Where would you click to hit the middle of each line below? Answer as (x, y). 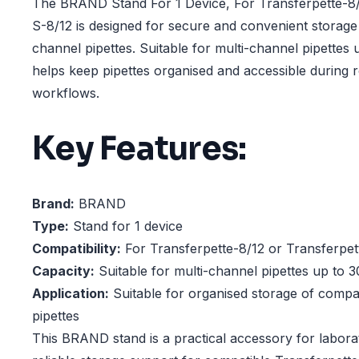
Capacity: (63, 271)
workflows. (66, 93)
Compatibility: (77, 249)
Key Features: (139, 148)
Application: (71, 294)
